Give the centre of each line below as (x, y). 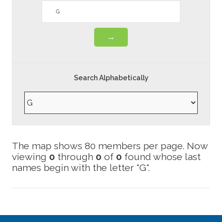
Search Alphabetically (111, 78)
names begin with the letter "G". (81, 167)
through (75, 156)
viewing (30, 156)
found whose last (161, 156)
